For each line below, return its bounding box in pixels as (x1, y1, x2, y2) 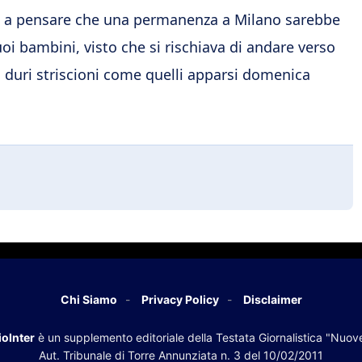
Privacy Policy (141, 292, 219, 306)
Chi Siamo (60, 292, 117, 306)
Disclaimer (242, 292, 302, 306)
